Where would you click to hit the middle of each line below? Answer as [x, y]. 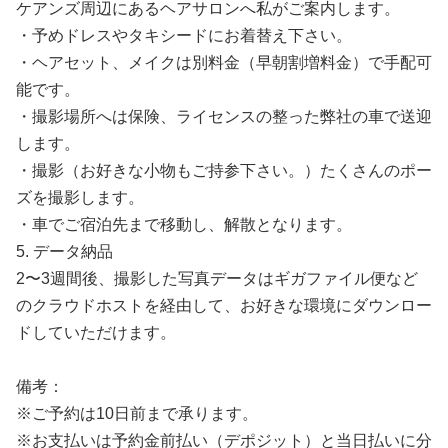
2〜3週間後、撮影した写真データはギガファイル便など [217, 278]
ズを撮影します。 [80, 197]
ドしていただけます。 [96, 332]
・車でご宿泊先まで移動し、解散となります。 [184, 224]
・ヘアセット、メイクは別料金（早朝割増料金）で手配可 [224, 62]
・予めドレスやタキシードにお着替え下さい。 [184, 35]
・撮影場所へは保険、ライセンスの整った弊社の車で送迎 [224, 116]
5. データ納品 [64, 251]
